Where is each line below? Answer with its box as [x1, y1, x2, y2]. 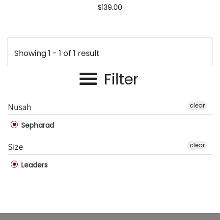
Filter [104, 69, 138, 90]
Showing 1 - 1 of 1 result [14, 47, 100, 59]
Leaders [19, 160, 48, 170]
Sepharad [19, 120, 54, 130]
